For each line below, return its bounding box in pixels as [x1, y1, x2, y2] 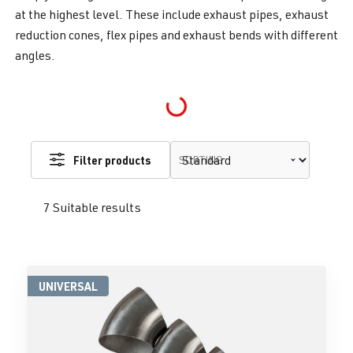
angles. [15, 47, 55, 64]
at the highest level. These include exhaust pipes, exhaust [15, 6, 329, 23]
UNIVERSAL [38, 279, 98, 294]
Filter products [73, 153, 152, 168]
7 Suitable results [43, 199, 141, 216]
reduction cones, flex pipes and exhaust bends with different [15, 27, 338, 43]
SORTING [179, 153, 223, 167]
